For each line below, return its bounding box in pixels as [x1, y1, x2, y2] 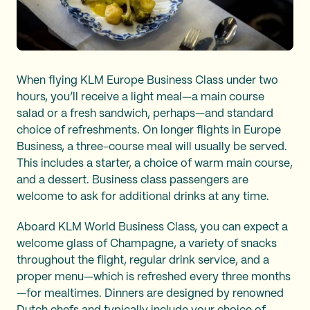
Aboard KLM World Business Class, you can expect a [17, 221, 288, 232]
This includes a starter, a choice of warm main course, [17, 158, 293, 169]
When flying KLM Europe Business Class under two [17, 75, 278, 86]
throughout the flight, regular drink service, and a [17, 255, 269, 266]
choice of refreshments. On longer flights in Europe [17, 125, 281, 136]
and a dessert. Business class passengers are [17, 174, 248, 185]
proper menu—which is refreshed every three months [17, 271, 291, 282]
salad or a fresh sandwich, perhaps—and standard [17, 108, 273, 119]
